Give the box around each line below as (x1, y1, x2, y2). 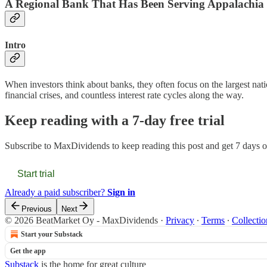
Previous (21, 204, 52, 213)
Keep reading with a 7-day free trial (5, 112, 225, 128)
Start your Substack (21, 229, 83, 238)
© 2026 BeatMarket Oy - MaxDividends (5, 215, 158, 225)
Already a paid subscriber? (5, 187, 107, 197)
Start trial (17, 168, 55, 179)
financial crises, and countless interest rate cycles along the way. (5, 89, 244, 100)
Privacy (166, 215, 194, 225)
